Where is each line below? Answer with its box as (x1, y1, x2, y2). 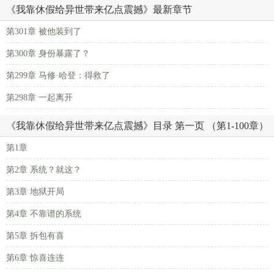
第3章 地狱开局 (6, 187, 64, 196)
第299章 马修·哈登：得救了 (6, 71, 110, 80)
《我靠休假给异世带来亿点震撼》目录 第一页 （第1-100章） (6, 120, 268, 131)
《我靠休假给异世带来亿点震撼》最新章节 (6, 4, 192, 15)
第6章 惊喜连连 (6, 253, 64, 262)
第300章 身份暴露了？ (6, 49, 90, 58)
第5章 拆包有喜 (6, 231, 64, 240)
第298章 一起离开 (6, 93, 73, 102)
